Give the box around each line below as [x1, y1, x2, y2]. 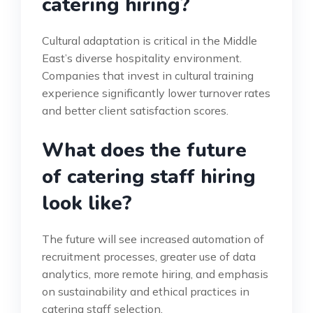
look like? [42, 190, 132, 217]
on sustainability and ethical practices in [42, 284, 249, 299]
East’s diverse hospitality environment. [42, 51, 242, 66]
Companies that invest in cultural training [42, 68, 254, 83]
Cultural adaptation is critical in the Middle [42, 34, 257, 48]
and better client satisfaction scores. [42, 103, 228, 118]
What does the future [42, 137, 247, 164]
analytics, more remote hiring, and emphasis [42, 267, 268, 282]
